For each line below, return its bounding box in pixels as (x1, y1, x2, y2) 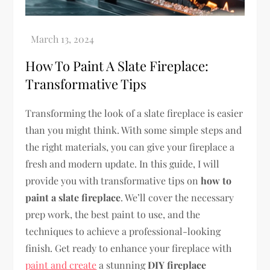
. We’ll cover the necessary (121, 190, 234, 204)
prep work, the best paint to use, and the (25, 207, 201, 221)
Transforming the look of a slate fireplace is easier (25, 106, 243, 119)
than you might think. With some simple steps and (25, 123, 242, 136)
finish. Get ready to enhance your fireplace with (25, 241, 232, 254)
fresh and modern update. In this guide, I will (25, 157, 220, 170)
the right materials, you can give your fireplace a (25, 140, 235, 153)
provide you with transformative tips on (25, 174, 201, 187)
